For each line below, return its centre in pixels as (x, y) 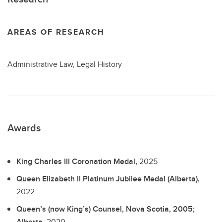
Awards (24, 128)
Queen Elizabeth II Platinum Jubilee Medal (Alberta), (108, 178)
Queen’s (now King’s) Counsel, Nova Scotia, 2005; (106, 209)
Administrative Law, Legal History (65, 64)
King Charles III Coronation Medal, (78, 161)
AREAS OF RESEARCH (56, 32)
